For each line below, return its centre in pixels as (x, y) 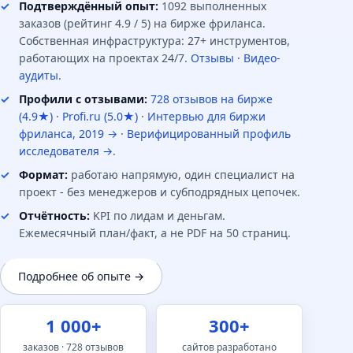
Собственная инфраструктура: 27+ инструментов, (154, 41)
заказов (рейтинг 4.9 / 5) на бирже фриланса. (142, 24)
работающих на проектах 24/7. (105, 58)
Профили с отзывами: (83, 99)
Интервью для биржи (206, 117)
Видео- (262, 58)
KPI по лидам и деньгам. (158, 216)
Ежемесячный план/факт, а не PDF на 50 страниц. (155, 233)
